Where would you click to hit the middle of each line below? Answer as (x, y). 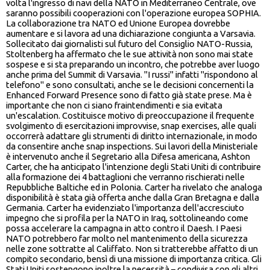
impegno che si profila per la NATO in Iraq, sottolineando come (127, 218)
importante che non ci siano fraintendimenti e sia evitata (114, 105)
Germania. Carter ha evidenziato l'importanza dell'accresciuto (125, 208)
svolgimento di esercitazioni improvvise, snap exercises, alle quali (131, 126)
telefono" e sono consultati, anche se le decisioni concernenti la (130, 85)
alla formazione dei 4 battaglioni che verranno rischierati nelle (125, 177)
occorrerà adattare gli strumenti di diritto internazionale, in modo (132, 136)
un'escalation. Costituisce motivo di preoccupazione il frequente (130, 116)
